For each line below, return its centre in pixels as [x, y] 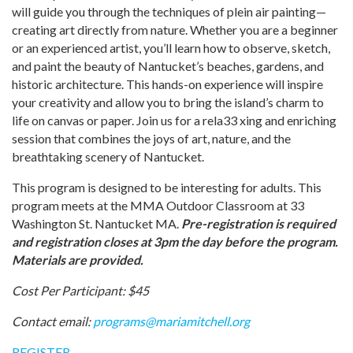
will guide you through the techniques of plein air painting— [169, 12]
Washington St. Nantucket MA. [95, 224]
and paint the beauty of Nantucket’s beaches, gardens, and [168, 66]
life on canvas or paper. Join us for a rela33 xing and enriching [174, 121]
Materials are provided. [78, 260]
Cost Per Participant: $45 [80, 291]
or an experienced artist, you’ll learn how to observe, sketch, [171, 48]
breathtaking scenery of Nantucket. [108, 157]
